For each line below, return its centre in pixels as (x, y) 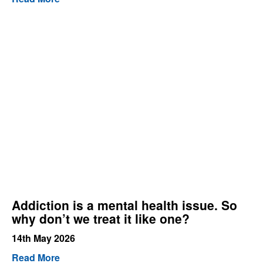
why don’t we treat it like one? (101, 219)
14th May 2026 (43, 238)
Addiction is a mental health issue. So (124, 205)
